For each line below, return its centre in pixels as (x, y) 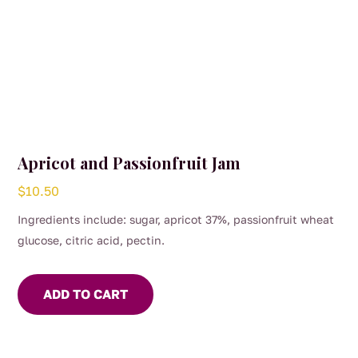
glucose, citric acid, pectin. (91, 240)
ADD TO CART (86, 294)
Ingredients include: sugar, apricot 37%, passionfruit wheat (176, 219)
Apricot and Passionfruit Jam (129, 162)
